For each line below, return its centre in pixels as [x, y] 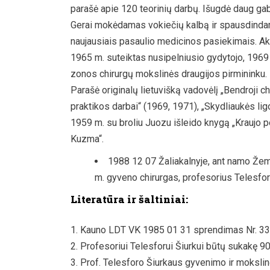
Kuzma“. [87, 139]
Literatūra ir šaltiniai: [129, 199]
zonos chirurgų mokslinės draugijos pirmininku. [169, 74]
